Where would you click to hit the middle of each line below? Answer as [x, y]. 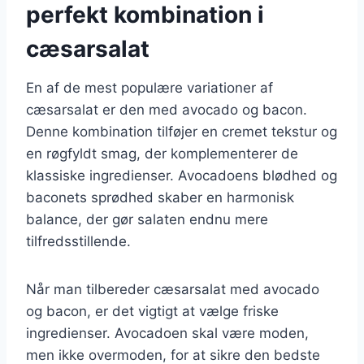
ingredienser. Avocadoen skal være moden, [167, 333]
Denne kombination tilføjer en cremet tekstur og [182, 131]
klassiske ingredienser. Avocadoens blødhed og [182, 175]
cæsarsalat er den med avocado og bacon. [167, 109]
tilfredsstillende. [78, 241]
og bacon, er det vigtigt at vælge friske [152, 311]
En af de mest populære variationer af [149, 87]
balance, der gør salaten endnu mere [147, 219]
